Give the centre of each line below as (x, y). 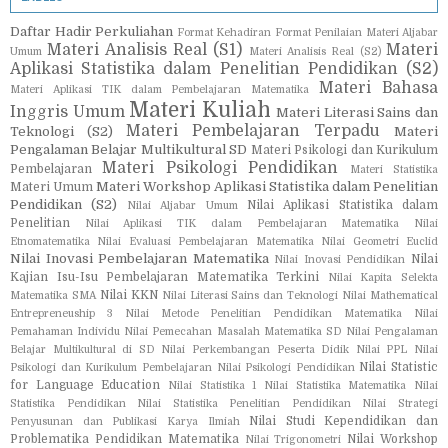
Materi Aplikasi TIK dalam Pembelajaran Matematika (160, 89)
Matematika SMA (53, 295)
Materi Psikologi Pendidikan (220, 167)
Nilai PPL (381, 349)
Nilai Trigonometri (293, 439)
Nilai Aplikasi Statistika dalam (342, 204)
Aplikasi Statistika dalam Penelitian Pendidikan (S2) (224, 68)
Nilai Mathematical (390, 295)
